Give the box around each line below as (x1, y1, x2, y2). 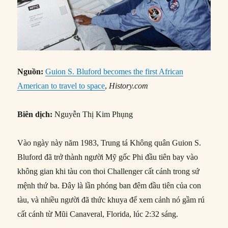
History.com (109, 81, 149, 90)
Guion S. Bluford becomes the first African (45, 67, 184, 76)
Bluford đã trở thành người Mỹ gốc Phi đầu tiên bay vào (17, 152, 198, 161)
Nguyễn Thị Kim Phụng (52, 109, 133, 119)
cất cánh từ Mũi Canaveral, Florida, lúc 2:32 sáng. (17, 209, 179, 218)
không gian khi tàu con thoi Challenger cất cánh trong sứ (17, 166, 200, 176)
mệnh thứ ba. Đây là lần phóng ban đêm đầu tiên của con (17, 181, 202, 190)
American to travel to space (17, 81, 105, 90)
